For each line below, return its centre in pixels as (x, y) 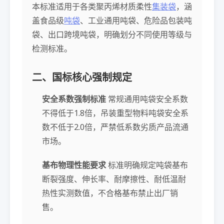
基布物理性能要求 (74, 165)
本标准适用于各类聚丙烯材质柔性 (92, 6)
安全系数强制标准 (74, 99)
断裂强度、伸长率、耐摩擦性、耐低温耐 (114, 179)
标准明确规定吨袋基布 (147, 165)
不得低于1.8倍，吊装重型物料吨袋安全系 (115, 113)
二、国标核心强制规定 (82, 77)
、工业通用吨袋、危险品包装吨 (136, 20)
